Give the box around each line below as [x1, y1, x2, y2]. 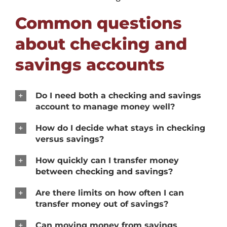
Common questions [15, 13, 182, 33]
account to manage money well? [35, 101, 175, 111]
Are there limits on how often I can [35, 187, 184, 198]
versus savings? [35, 134, 104, 144]
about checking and [15, 33, 187, 54]
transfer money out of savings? [35, 199, 168, 209]
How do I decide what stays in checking [35, 123, 205, 133]
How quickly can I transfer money [35, 155, 179, 165]
